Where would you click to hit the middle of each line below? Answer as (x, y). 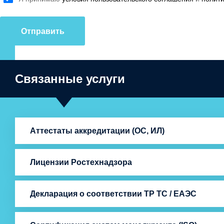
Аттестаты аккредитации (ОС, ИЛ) (97, 131)
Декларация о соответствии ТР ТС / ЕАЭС (113, 194)
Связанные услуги (70, 79)
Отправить (42, 31)
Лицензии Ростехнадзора (81, 162)
